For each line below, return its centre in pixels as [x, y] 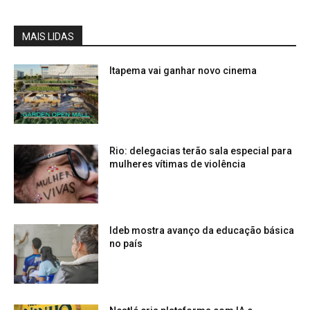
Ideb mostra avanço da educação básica [202, 231]
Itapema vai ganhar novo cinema [183, 70]
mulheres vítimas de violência [178, 164]
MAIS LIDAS [48, 36]
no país [126, 244]
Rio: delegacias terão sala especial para [201, 151]
